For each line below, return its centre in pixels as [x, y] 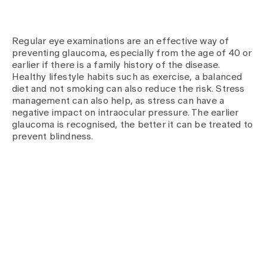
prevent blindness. [53, 136]
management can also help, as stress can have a [118, 101]
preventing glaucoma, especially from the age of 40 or [132, 53]
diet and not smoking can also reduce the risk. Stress [128, 89]
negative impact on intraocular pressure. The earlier [125, 113]
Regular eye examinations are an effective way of [121, 41]
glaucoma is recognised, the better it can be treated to [133, 125]
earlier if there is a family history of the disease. [116, 65]
